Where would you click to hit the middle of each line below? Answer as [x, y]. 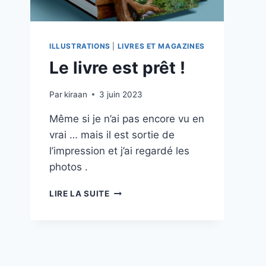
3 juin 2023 [121, 94]
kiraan [76, 94]
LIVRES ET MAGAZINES [161, 46]
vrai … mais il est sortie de [112, 134]
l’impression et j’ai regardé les [119, 151]
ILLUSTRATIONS [80, 46]
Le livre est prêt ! [117, 68]
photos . [69, 167]
